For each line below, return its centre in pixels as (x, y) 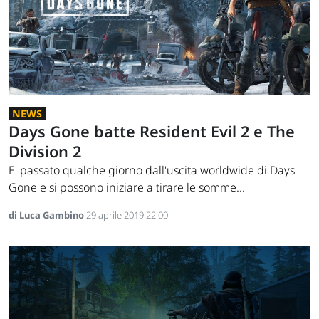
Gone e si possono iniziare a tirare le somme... (127, 188)
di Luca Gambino (47, 215)
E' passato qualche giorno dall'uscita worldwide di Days (152, 171)
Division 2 (45, 152)
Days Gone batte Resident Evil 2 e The (152, 132)
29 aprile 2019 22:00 (127, 215)
